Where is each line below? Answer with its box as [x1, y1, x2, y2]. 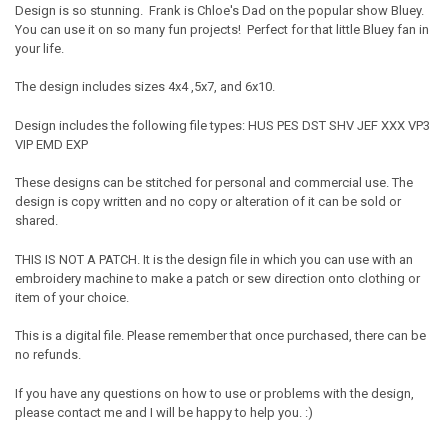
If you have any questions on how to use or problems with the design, [14, 385, 414, 401]
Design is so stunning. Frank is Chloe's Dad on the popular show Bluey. [14, 2, 427, 18]
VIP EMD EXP [14, 136, 88, 152]
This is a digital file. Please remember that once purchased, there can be [14, 328, 426, 344]
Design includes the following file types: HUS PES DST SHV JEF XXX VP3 [14, 117, 430, 133]
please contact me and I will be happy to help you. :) [14, 404, 313, 420]
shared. [14, 213, 58, 229]
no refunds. [14, 347, 81, 363]
